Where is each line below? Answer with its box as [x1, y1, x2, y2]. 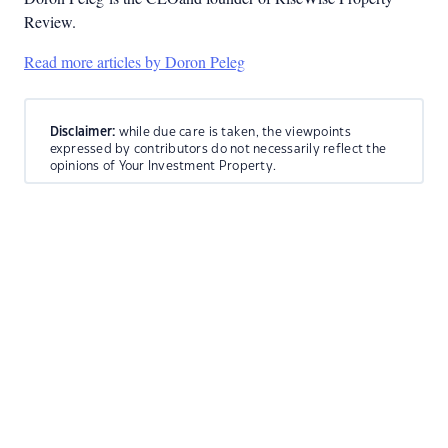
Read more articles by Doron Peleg [24, 51, 245, 72]
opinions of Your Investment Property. [49, 159, 277, 172]
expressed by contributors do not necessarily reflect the [49, 142, 387, 155]
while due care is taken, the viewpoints [115, 125, 351, 138]
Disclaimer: [49, 125, 116, 138]
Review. [24, 11, 81, 32]
